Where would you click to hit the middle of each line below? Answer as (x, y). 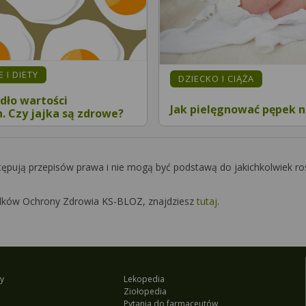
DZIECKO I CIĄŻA (216, 79)
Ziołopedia (145, 291)
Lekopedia (144, 279)
